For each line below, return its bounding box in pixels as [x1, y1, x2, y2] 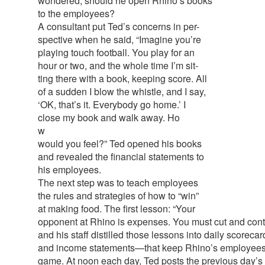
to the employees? [38, 6, 115, 20]
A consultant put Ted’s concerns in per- [38, 19, 199, 33]
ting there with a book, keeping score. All [38, 71, 207, 85]
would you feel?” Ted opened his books [38, 136, 202, 150]
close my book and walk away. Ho [38, 110, 180, 124]
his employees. [38, 162, 101, 176]
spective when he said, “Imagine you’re [38, 32, 201, 46]
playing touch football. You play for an [38, 45, 195, 59]
